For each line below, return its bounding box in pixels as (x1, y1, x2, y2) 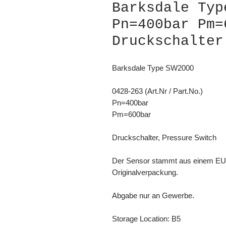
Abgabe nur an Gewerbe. (112, 191, 196, 200)
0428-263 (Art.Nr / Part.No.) (112, 86, 203, 95)
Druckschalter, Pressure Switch (112, 133, 216, 142)
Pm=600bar (112, 109, 151, 119)
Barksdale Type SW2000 (112, 63, 194, 72)
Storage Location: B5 (112, 214, 181, 223)
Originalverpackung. (112, 167, 178, 177)
